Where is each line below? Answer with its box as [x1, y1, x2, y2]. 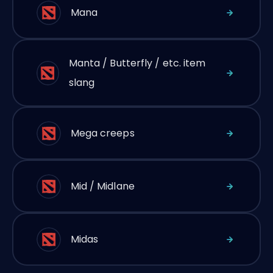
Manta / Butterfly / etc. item [68, 55, 206, 70]
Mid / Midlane [70, 179, 135, 193]
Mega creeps [70, 126, 135, 140]
